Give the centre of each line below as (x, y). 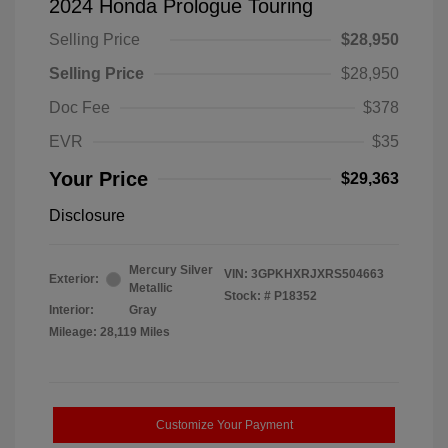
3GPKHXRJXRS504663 (317, 274)
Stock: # (247, 296)
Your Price (98, 179)
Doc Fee (79, 108)
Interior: (71, 310)
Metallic (151, 288)
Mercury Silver (171, 270)
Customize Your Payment (224, 425)
